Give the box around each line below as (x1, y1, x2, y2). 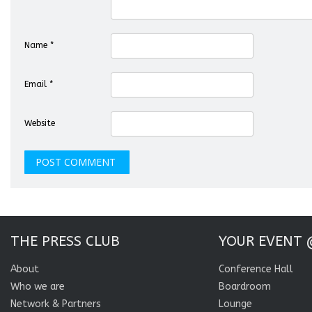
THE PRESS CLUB (10, 233, 120, 249)
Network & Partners (10, 298, 102, 310)
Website (24, 118, 55, 129)
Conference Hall (218, 263, 293, 275)
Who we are (10, 281, 65, 292)
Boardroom (218, 281, 271, 292)
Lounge (218, 298, 252, 310)
